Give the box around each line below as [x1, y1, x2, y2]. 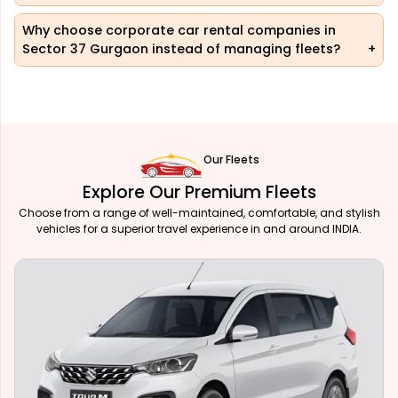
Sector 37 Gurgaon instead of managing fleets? [22, 40, 340, 59]
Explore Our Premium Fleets [82, 180, 316, 205]
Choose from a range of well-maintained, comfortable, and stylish [18, 205, 380, 221]
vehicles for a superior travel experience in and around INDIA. [36, 221, 362, 237]
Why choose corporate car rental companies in [22, 21, 336, 40]
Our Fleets [203, 152, 259, 168]
